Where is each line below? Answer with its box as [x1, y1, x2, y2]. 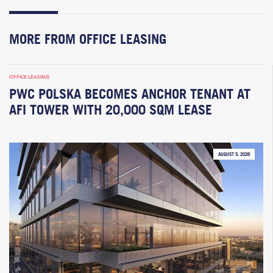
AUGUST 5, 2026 [218, 151, 250, 158]
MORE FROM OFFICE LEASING [9, 30, 166, 47]
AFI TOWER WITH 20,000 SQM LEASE [9, 101, 212, 118]
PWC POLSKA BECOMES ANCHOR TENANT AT [9, 85, 250, 102]
